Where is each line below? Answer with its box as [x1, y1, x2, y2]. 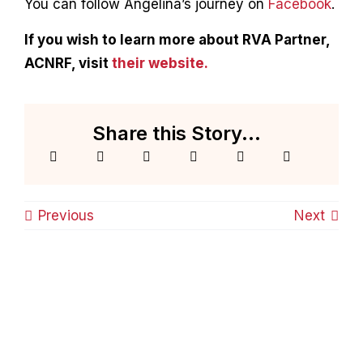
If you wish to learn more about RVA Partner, [23, 31, 330, 48]
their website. [111, 54, 208, 71]
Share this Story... [92, 121, 261, 145]
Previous [37, 207, 94, 224]
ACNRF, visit [23, 54, 112, 71]
